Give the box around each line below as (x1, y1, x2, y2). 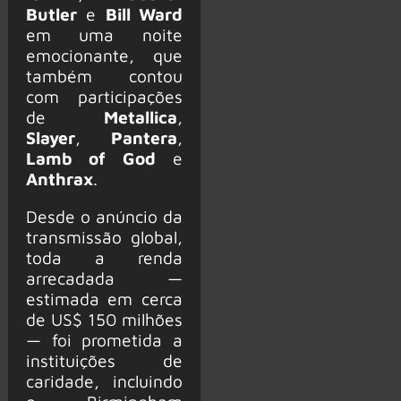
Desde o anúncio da (25, 205, 183, 226)
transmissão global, (25, 226, 183, 247)
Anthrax (25, 167, 93, 189)
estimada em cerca (25, 287, 183, 309)
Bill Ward (105, 3, 183, 24)
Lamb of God (25, 147, 156, 168)
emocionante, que (25, 44, 183, 65)
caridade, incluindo (25, 370, 183, 391)
